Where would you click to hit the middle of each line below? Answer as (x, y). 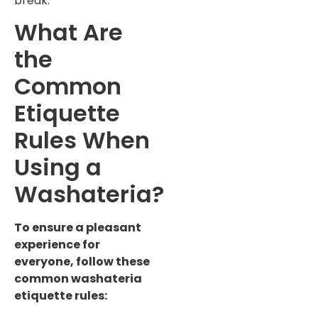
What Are (68, 33)
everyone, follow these (82, 262)
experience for (57, 245)
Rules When (82, 141)
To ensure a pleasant (78, 228)
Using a (58, 168)
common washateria (78, 279)
